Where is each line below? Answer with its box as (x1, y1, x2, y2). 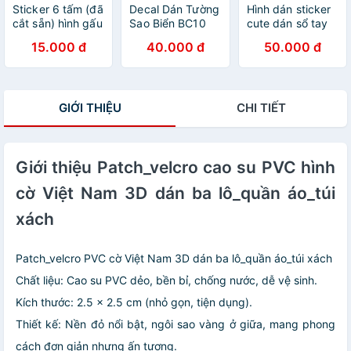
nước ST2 (246, 72, 297, 86)
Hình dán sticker (246, 2, 331, 16)
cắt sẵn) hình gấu (13, 16, 103, 30)
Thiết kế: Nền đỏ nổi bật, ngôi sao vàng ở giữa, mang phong (16, 317, 335, 331)
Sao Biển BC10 (129, 16, 206, 30)
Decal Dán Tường (129, 2, 219, 16)
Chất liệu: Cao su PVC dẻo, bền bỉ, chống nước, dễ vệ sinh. (16, 273, 317, 287)
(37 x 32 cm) (129, 30, 197, 44)
